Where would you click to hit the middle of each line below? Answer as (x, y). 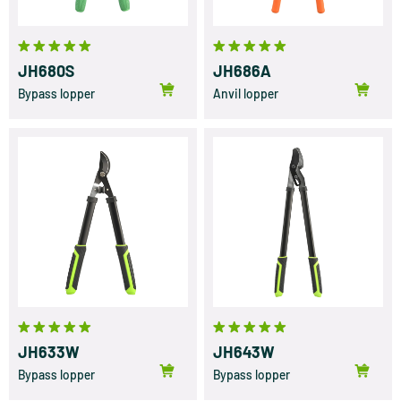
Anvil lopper (246, 94)
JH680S (46, 71)
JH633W (48, 352)
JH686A (243, 71)
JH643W (244, 352)
